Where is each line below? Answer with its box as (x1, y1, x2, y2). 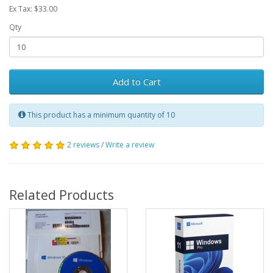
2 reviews (67, 140, 99, 150)
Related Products (9, 186, 114, 204)
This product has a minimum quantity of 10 (26, 110, 175, 120)
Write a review (105, 140, 154, 150)
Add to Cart (112, 76, 161, 88)
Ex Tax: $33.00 (9, 4, 57, 14)
